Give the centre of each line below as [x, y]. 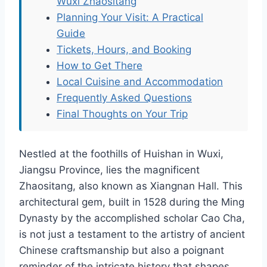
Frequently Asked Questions [124, 98]
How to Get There [100, 66]
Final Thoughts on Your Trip [122, 114]
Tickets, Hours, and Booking [124, 50]
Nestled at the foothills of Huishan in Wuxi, [121, 154]
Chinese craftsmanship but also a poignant [122, 251]
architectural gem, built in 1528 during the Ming [132, 202]
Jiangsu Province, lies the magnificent [109, 170]
